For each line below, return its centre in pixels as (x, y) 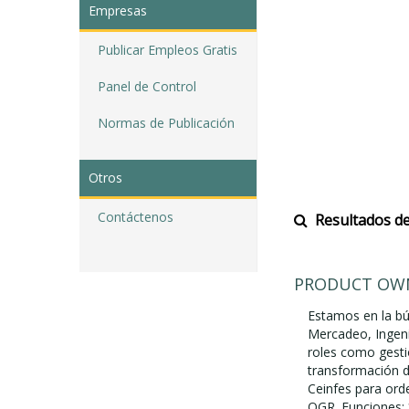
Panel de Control (147, 86)
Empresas (118, 10)
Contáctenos (136, 217)
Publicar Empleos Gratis (168, 50)
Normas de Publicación (166, 123)
